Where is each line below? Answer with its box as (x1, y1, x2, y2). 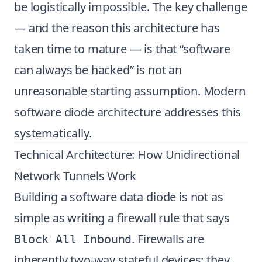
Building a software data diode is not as (14, 189, 223, 205)
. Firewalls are (132, 231, 204, 247)
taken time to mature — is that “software (14, 41, 230, 57)
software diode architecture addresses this (14, 104, 242, 120)
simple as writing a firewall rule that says (14, 210, 230, 226)
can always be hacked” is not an (14, 62, 182, 78)
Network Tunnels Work (14, 168, 136, 184)
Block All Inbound (14, 232, 132, 246)
